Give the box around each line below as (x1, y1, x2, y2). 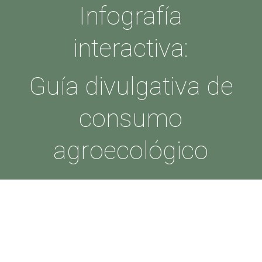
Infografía (79, 1, 183, 31)
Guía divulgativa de (28, 71, 233, 101)
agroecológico (53, 136, 209, 166)
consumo (79, 104, 183, 133)
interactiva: (73, 33, 189, 63)
